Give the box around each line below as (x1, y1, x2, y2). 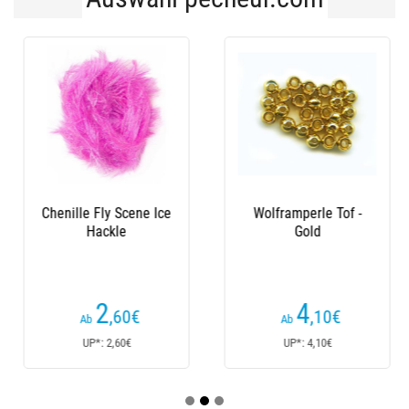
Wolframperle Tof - (250, 204, 360, 222)
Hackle (84, 223, 124, 240)
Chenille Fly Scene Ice (39, 204, 169, 222)
